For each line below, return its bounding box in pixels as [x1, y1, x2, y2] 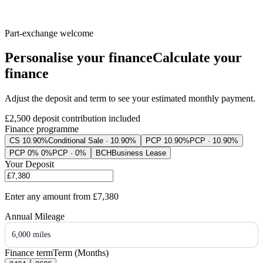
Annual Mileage [5, 211, 65, 222]
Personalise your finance [5, 50, 153, 66]
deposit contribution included [31, 113, 140, 124]
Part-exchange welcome [5, 28, 93, 38]
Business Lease [112, 149, 166, 158]
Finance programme [5, 124, 79, 134]
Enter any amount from [5, 191, 93, 202]
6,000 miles [12, 230, 50, 240]
